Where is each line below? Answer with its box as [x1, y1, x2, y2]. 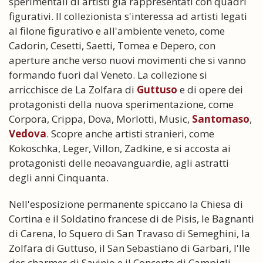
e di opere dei [177, 82, 243, 96]
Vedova [9, 126, 46, 140]
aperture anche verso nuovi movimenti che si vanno [9, 53, 246, 67]
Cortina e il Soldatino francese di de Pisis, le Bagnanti [9, 211, 254, 225]
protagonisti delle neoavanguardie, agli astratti [9, 156, 229, 170]
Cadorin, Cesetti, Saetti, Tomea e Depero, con [9, 38, 215, 52]
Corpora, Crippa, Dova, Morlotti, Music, [9, 112, 192, 126]
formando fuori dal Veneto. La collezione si [9, 68, 207, 82]
